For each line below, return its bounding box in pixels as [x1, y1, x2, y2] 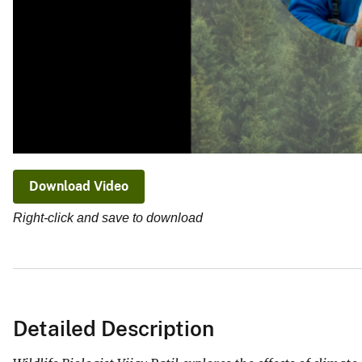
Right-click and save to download [13, 211, 203, 225]
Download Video [29, 179, 128, 195]
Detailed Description [13, 315, 214, 341]
